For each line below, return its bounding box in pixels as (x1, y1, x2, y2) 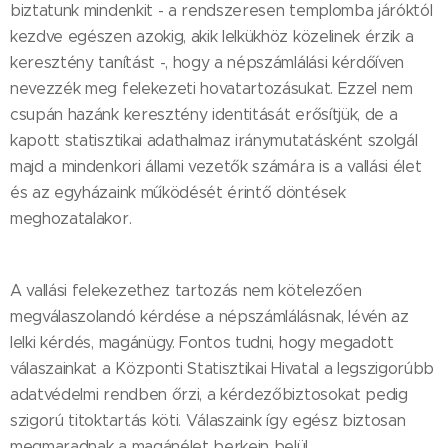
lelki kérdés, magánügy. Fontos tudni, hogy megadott (10, 332, 394, 352)
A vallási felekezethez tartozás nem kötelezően (10, 280, 362, 300)
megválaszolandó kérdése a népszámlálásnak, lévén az (10, 306, 409, 326)
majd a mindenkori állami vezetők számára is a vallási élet (10, 156, 422, 176)
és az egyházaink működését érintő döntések (10, 182, 346, 202)
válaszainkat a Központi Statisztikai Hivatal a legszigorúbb (10, 358, 435, 378)
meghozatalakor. (10, 208, 132, 228)
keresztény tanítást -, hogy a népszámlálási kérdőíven (10, 52, 405, 72)
